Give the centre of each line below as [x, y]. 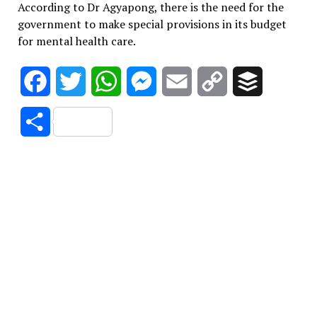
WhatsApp [148, 81]
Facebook [74, 81]
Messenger [184, 81]
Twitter [105, 81]
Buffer [278, 81]
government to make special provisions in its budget [152, 24]
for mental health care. [76, 41]
